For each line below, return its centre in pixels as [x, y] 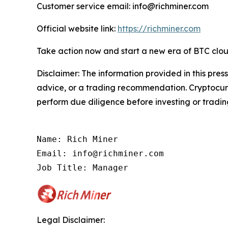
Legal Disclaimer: [71, 220]
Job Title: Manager [82, 168]
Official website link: [77, 29]
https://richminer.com [159, 29]
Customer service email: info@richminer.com [123, 6]
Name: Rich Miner [77, 139]
